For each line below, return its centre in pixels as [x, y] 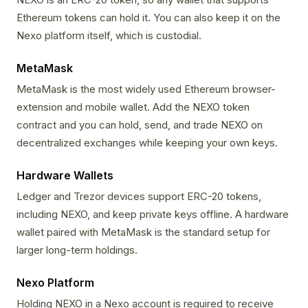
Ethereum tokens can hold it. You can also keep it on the [148, 18]
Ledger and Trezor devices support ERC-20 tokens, [139, 197]
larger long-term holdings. [77, 250]
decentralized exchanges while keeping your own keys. [147, 143]
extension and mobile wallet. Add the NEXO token [133, 107]
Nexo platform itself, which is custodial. [109, 36]
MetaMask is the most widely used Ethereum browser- [146, 89]
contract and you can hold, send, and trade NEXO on [140, 125]
